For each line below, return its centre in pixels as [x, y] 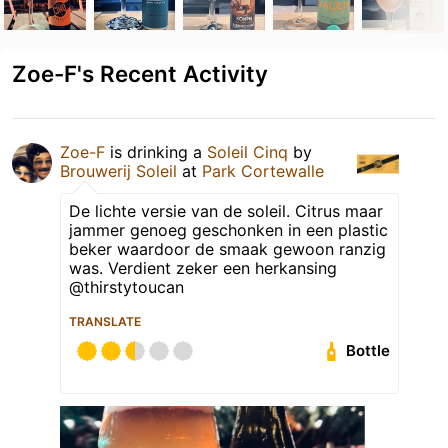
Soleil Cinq [247, 151]
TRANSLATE [105, 321]
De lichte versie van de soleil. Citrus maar [226, 210]
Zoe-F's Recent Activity [140, 73]
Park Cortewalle [263, 170]
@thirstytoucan [126, 286]
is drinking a [156, 151]
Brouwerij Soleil [118, 170]
